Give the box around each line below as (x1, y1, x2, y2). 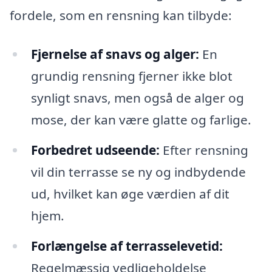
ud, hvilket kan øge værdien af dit (30, 185, 229, 202)
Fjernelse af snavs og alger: (30, 46, 199, 63)
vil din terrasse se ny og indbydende (30, 163, 246, 180)
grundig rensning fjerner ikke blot (30, 67, 233, 85)
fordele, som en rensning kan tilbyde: (10, 7, 232, 24)
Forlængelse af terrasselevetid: (30, 237, 223, 254)
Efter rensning (159, 141, 248, 158)
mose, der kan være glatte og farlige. (30, 111, 251, 129)
